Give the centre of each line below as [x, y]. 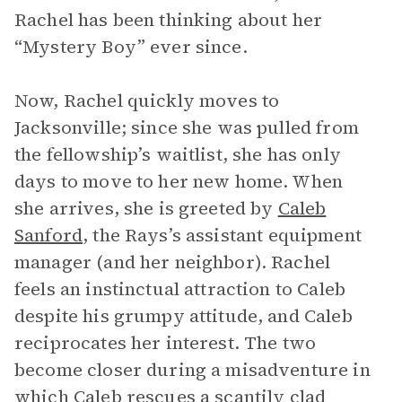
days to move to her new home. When [179, 181]
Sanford [49, 235]
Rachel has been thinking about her [169, 20]
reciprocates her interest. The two [166, 343]
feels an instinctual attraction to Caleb [180, 289]
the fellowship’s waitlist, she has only [178, 154]
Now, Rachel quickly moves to [147, 100]
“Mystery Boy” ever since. [131, 47]
